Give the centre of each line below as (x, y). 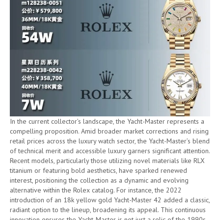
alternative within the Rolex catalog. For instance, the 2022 (96, 190)
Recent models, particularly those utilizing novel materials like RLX (107, 160)
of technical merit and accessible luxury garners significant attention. (110, 151)
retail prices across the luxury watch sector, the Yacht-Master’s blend (110, 141)
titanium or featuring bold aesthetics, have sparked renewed (98, 170)
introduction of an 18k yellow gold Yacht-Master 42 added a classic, (110, 200)
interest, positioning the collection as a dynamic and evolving (99, 180)
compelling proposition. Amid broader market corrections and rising (109, 131)
